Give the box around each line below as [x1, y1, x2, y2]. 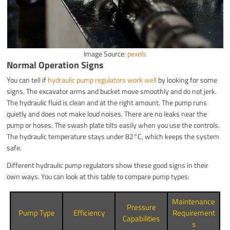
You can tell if [7, 74, 48, 86]
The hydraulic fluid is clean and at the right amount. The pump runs [7, 97, 207, 108]
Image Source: [84, 48, 127, 60]
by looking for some [157, 74, 218, 86]
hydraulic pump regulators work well [48, 74, 157, 86]
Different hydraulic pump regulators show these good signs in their [7, 160, 209, 171]
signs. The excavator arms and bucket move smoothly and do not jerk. [7, 86, 217, 97]
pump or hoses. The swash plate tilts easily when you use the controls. [7, 120, 220, 131]
